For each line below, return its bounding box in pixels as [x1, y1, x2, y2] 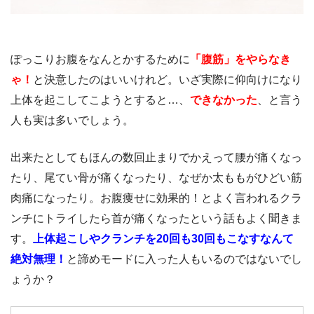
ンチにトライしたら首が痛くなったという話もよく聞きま [11, 212, 302, 224]
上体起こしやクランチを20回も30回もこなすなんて [33, 232, 294, 245]
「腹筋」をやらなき [190, 53, 291, 65]
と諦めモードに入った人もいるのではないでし [67, 252, 302, 265]
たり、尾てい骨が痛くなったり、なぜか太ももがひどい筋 [11, 171, 302, 184]
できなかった [190, 93, 257, 106]
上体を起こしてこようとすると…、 [11, 93, 190, 106]
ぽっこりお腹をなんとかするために [11, 53, 190, 65]
